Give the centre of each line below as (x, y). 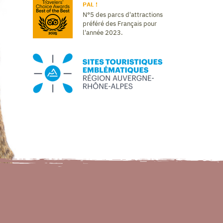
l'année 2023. (103, 33)
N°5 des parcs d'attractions (123, 15)
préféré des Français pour (120, 24)
